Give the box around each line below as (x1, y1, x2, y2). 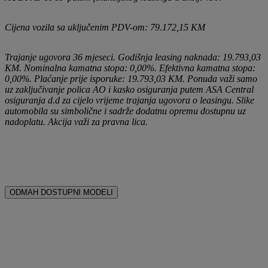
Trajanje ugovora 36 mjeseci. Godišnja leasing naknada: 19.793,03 (5, 51, 261, 62)
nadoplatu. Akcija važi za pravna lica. (5, 116, 148, 127)
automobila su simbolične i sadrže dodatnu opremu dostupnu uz (5, 105, 246, 116)
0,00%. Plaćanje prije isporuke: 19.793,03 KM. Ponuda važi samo (5, 73, 257, 84)
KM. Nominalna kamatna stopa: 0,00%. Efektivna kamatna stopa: (5, 62, 255, 73)
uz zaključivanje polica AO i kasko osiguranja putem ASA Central (5, 84, 254, 95)
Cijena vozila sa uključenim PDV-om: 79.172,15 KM (5, 22, 205, 32)
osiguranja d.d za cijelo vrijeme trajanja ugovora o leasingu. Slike (5, 95, 254, 105)
